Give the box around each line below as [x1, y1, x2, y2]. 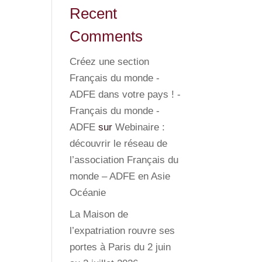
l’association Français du [70, 154, 179, 166]
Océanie [70, 187, 106, 198]
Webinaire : [115, 122, 166, 133]
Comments [70, 27, 143, 45]
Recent [70, 5, 118, 22]
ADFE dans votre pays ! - [70, 89, 181, 100]
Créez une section [70, 56, 150, 67]
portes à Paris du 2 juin [70, 241, 171, 253]
